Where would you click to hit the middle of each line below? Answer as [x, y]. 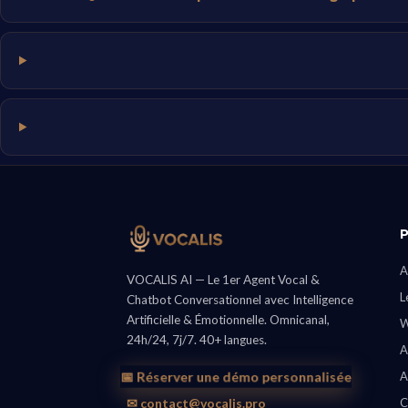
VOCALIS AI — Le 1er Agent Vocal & [224, 280]
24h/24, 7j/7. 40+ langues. [197, 340]
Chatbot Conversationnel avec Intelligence [240, 300]
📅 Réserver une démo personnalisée [236, 377]
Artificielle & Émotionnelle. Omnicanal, [229, 320]
